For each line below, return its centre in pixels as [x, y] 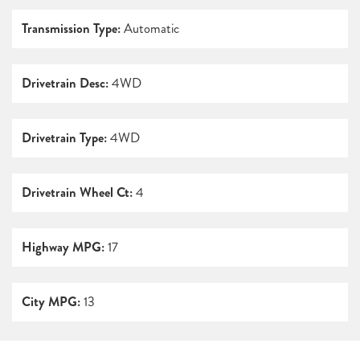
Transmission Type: [71, 29]
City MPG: [51, 302]
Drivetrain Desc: [65, 84]
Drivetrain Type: [64, 138]
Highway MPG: [63, 247]
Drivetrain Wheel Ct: [77, 193]
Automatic [150, 29]
